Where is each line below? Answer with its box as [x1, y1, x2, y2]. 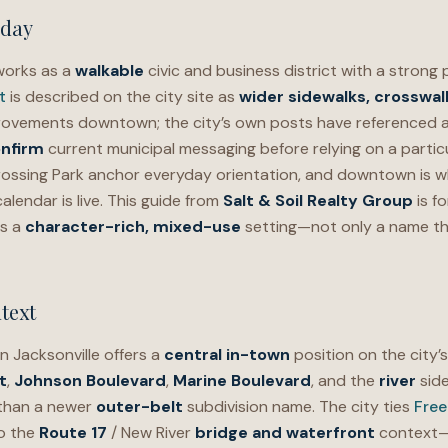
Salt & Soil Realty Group [223, 190, 413, 211]
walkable [75, 60, 144, 81]
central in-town [164, 344, 290, 365]
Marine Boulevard [173, 370, 311, 391]
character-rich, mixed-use [25, 216, 241, 237]
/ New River [107, 422, 195, 443]
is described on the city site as [6, 86, 239, 107]
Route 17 [39, 422, 107, 443]
